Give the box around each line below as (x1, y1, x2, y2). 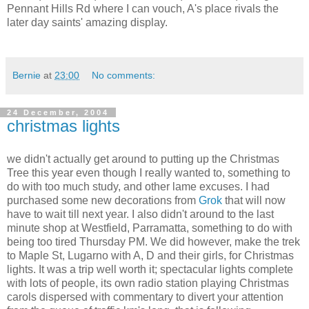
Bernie (12, 70, 41, 81)
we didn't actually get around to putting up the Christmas (7, 153, 279, 165)
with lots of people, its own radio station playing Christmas (7, 277, 289, 289)
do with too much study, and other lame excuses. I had (7, 181, 270, 192)
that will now (225, 195, 286, 206)
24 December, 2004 (7, 108, 109, 117)
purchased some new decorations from (7, 195, 199, 206)
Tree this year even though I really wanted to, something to (7, 167, 290, 179)
